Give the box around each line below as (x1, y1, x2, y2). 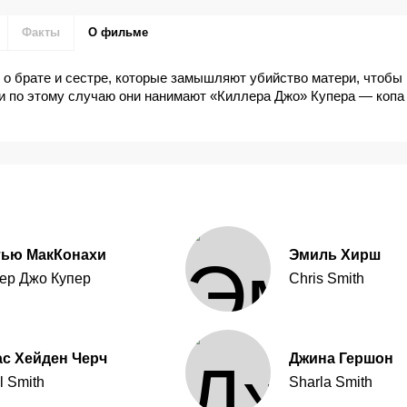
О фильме (87, 25, 148, 40)
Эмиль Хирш (288, 247, 381, 263)
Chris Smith (288, 271, 364, 287)
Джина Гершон (288, 351, 393, 367)
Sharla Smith (288, 374, 372, 391)
